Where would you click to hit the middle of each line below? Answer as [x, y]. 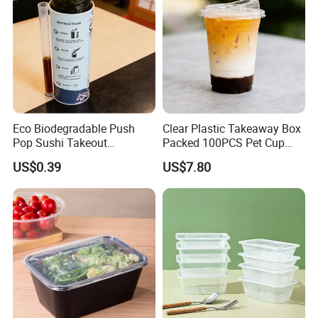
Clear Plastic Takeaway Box [231, 129]
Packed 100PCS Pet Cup [223, 143]
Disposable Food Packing [77, 157]
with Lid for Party [205, 157]
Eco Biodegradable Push [74, 129]
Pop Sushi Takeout [60, 143]
